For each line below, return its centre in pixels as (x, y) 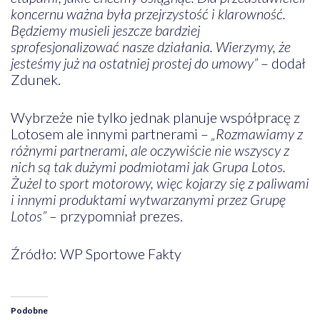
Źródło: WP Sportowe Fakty (96, 253)
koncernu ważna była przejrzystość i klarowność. (148, 13)
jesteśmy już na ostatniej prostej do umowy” (135, 62)
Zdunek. (35, 79)
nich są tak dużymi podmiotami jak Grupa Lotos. (148, 166)
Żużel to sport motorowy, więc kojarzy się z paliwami (160, 182)
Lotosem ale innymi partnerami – (111, 133)
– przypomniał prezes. (114, 215)
